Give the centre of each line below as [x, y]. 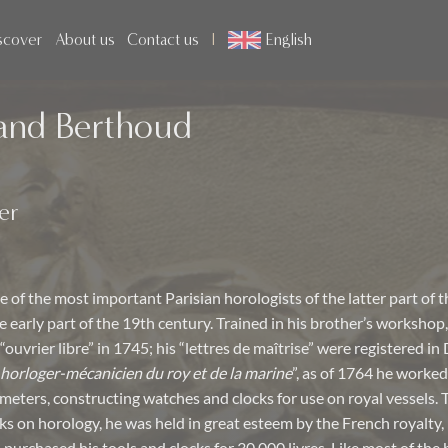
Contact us [162, 39]
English [288, 39]
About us [84, 39]
